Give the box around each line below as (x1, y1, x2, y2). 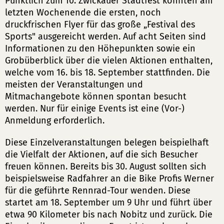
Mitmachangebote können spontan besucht (5, 91, 186, 102)
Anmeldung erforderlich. (5, 115, 104, 126)
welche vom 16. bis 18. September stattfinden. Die (5, 67, 210, 78)
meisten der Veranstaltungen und (5, 79, 143, 90)
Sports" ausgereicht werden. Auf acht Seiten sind (5, 31, 206, 42)
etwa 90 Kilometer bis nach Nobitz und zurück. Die (5, 209, 212, 220)
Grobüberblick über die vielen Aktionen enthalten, (5, 55, 212, 66)
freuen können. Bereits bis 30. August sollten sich (5, 161, 206, 172)
